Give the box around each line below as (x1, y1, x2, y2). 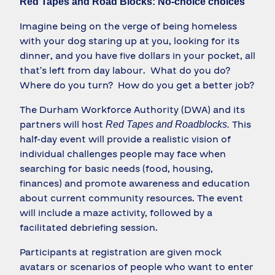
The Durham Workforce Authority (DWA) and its (20, 103, 245, 117)
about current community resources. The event (20, 192, 243, 206)
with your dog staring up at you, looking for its (20, 34, 239, 48)
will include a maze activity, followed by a (20, 206, 212, 220)
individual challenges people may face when (20, 147, 226, 161)
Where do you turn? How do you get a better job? (20, 79, 254, 93)
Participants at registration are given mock (20, 246, 222, 260)
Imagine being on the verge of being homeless (20, 20, 237, 34)
